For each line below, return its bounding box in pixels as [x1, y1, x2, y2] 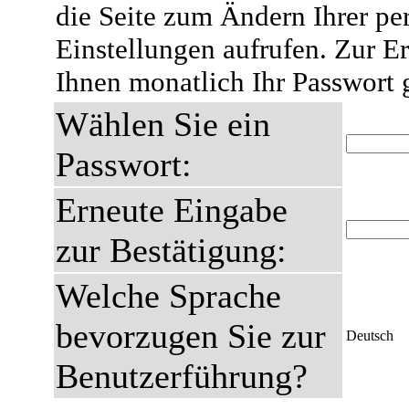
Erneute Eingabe [56, 191, 288, 229]
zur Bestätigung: [56, 231, 287, 269]
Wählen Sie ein [56, 105, 270, 143]
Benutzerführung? [56, 357, 308, 395]
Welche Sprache [56, 277, 281, 315]
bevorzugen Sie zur [56, 317, 326, 355]
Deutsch [346, 328, 393, 343]
